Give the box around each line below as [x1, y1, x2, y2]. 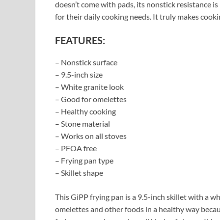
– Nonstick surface [55, 57, 117, 67]
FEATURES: [55, 34, 105, 47]
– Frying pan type [55, 156, 113, 165]
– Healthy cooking [55, 107, 116, 116]
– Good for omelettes [55, 94, 127, 104]
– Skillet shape [55, 168, 103, 178]
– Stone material [55, 119, 110, 129]
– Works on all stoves [55, 131, 127, 141]
